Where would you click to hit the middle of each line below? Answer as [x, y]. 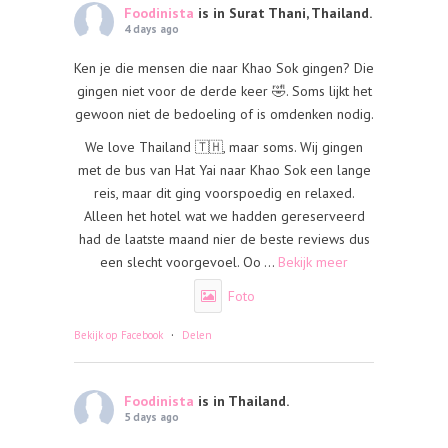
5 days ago [151, 417]
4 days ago [151, 29]
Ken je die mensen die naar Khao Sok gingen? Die [224, 68]
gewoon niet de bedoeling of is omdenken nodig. [224, 114]
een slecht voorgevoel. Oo [180, 262]
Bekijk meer [313, 262]
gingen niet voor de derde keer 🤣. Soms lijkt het [224, 91]
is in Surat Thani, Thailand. [285, 13]
